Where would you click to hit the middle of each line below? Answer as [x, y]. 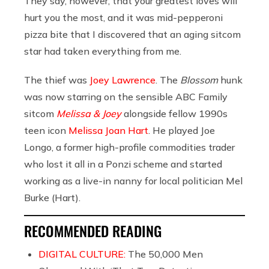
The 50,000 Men [165, 254]
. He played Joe [182, 130]
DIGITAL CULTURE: [83, 254]
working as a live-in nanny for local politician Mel [133, 180]
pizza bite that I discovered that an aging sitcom [132, 34]
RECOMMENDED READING [93, 230]
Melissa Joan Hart [108, 130]
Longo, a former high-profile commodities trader [129, 147]
